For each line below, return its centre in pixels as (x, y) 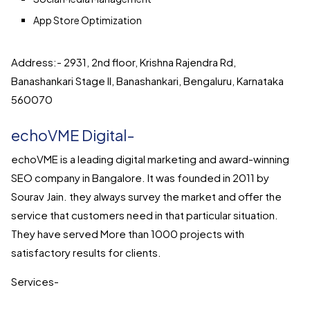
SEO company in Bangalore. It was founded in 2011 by (140, 178)
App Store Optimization (88, 20)
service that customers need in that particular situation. (145, 215)
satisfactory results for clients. (86, 253)
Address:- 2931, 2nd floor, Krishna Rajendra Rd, (124, 62)
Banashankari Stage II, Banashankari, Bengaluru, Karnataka (147, 81)
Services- (35, 282)
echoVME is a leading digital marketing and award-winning (150, 159)
